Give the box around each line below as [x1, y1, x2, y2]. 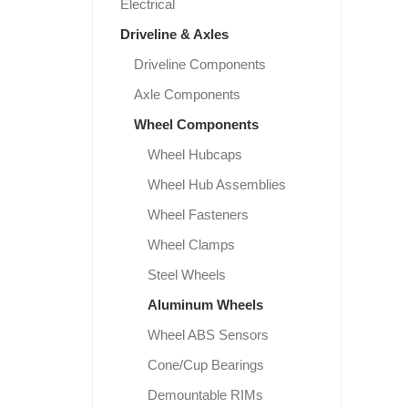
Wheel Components [133, 116, 259, 132]
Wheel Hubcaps [147, 146, 242, 162]
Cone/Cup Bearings [147, 356, 264, 372]
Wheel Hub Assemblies [147, 176, 286, 192]
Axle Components [133, 86, 240, 102]
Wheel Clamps [147, 236, 235, 252]
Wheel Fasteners [147, 206, 249, 222]
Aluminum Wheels [147, 296, 263, 312]
